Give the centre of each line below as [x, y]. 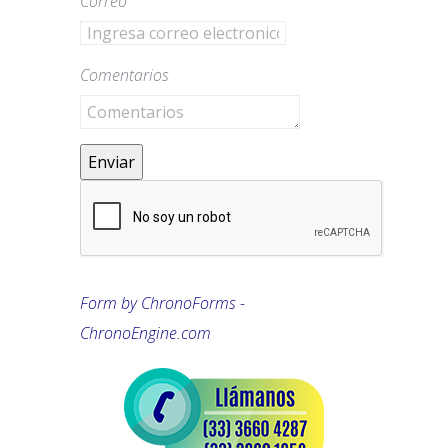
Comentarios [124, 75]
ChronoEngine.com [145, 333]
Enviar [111, 162]
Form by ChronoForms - [162, 303]
